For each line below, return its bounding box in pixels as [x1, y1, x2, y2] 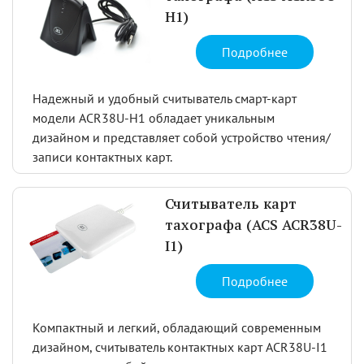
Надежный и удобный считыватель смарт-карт [32, 89, 297, 106]
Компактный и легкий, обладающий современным [32, 318, 321, 336]
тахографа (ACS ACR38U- [165, 218, 343, 233]
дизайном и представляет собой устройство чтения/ [32, 128, 331, 145]
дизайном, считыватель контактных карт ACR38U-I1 [32, 338, 327, 355]
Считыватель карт [165, 197, 297, 212]
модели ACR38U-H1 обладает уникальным [32, 109, 275, 126]
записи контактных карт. [32, 148, 172, 165]
